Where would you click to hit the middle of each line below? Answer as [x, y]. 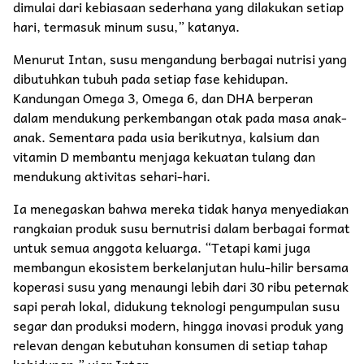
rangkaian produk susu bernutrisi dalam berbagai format [182, 227]
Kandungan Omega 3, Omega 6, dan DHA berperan [163, 97]
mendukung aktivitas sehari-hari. [112, 175]
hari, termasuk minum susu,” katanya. [126, 26]
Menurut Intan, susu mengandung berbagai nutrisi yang [180, 58]
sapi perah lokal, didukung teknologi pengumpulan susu [176, 305]
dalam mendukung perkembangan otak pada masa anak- [180, 117]
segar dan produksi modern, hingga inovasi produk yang [178, 325]
